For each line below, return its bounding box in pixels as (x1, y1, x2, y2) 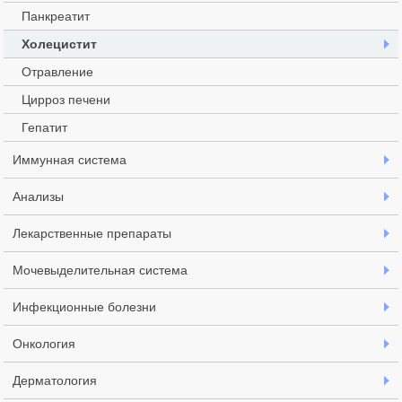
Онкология (13, 336, 76, 351)
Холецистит (22, 36, 98, 51)
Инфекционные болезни (13, 299, 157, 314)
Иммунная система (13, 152, 127, 167)
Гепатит (22, 119, 68, 135)
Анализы (13, 188, 65, 204)
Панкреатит (22, 8, 91, 23)
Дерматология (13, 372, 98, 388)
